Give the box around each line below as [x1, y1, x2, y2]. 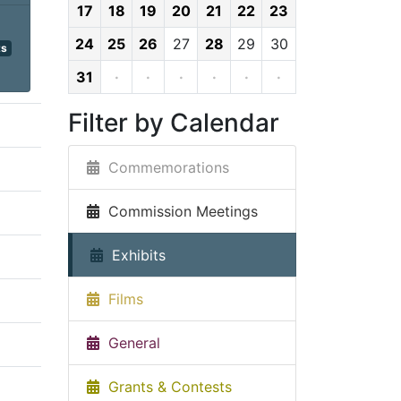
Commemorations [99, 158, 229, 176]
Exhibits [103, 246, 166, 264]
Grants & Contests [99, 378, 232, 396]
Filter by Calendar [68, 107, 279, 138]
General [99, 334, 160, 352]
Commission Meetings [99, 202, 258, 220]
